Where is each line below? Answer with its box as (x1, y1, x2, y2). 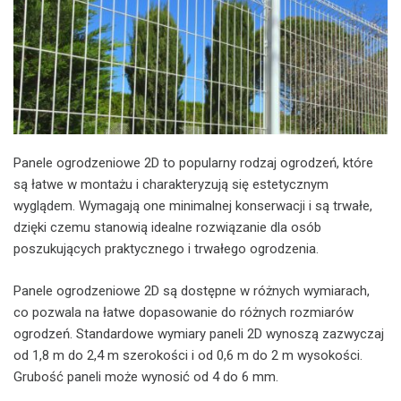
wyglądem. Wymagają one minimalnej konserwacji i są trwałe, (13, 198, 372, 215)
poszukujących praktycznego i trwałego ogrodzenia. (13, 241, 319, 258)
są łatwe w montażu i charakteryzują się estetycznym (13, 176, 328, 193)
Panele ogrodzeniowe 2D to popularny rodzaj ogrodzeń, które (13, 155, 373, 172)
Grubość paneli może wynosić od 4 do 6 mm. (13, 368, 278, 385)
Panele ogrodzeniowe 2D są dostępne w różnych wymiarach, (13, 282, 370, 299)
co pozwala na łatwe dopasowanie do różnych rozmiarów (13, 303, 354, 320)
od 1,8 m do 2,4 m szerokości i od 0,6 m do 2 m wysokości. (13, 346, 363, 363)
